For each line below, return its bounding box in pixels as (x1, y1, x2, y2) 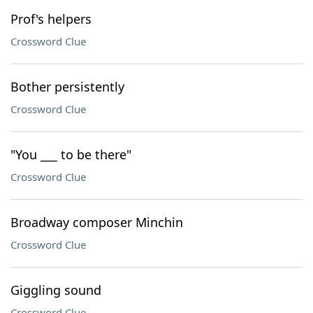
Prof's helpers (10, 10, 92, 27)
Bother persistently (10, 78, 124, 95)
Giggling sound (10, 282, 101, 298)
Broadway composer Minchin (10, 214, 183, 231)
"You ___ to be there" (10, 146, 131, 163)
